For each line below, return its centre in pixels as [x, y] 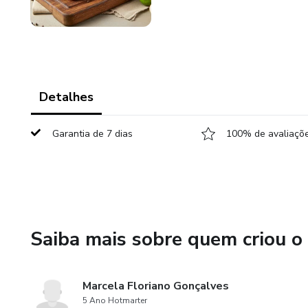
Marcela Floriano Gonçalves [156, 286]
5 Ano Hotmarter [115, 300]
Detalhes [66, 97]
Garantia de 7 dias [92, 134]
